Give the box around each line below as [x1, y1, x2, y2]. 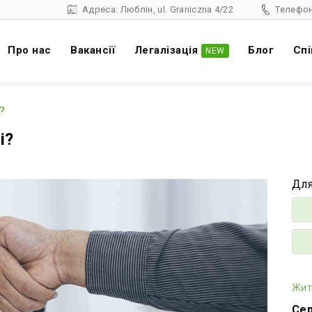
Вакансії [70, 44, 116, 57]
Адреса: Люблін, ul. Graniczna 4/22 [82, 4, 234, 15]
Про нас [8, 44, 52, 57]
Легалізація [134, 44, 198, 57]
